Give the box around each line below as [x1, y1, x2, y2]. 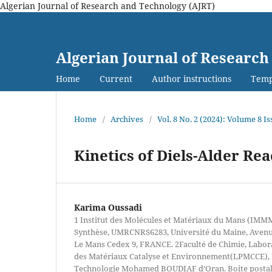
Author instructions [152, 72, 231, 84]
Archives [110, 113, 143, 124]
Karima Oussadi [74, 201, 142, 213]
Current [100, 72, 132, 84]
